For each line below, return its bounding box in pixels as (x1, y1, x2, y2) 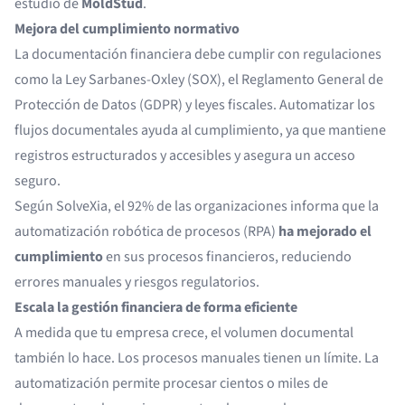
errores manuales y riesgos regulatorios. (14, 272, 259, 292)
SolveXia (56, 196, 108, 216)
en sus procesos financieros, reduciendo (103, 247, 352, 267)
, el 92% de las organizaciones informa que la (108, 196, 379, 216)
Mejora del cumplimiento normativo (14, 19, 240, 39)
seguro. (14, 171, 61, 191)
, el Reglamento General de (221, 70, 383, 89)
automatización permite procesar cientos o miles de (14, 373, 328, 393)
